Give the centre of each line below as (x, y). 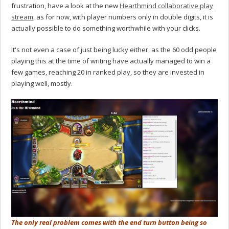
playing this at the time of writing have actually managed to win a (111, 61)
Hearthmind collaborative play (167, 6)
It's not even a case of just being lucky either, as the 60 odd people (114, 50)
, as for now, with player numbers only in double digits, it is (123, 17)
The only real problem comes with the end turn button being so (109, 222)
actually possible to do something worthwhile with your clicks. (106, 28)
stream (22, 17)
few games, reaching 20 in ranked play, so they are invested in (108, 72)
